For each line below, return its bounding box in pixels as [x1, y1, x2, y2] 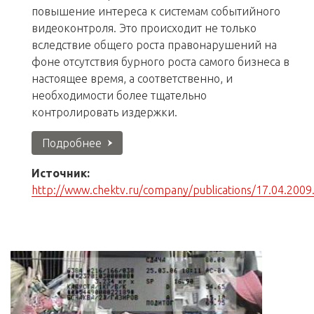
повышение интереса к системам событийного [32, 5, 280, 18]
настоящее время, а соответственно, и [32, 72, 233, 86]
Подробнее [42, 136, 102, 149]
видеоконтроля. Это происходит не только [32, 22, 257, 35]
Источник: [32, 167, 90, 180]
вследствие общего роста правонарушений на [32, 39, 277, 52]
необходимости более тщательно [32, 89, 207, 102]
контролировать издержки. [32, 106, 177, 119]
